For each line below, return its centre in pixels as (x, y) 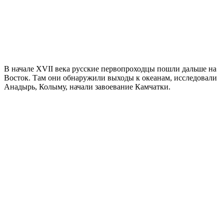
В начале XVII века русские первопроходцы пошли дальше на (110, 68)
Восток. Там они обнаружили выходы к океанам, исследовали (110, 77)
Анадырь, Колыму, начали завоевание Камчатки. (87, 86)
